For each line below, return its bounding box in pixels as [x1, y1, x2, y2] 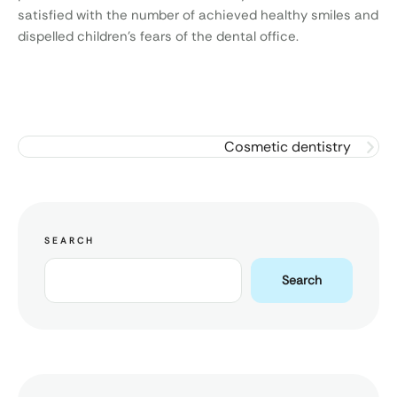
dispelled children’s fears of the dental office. [18, 27, 299, 46]
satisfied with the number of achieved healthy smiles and [18, 6, 378, 25]
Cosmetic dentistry [224, 137, 351, 157]
